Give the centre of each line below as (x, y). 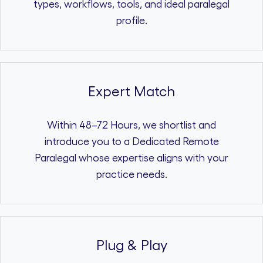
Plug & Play (131, 245)
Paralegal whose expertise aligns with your (131, 158)
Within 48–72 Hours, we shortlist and (131, 125)
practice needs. (131, 175)
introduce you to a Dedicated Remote (131, 142)
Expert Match (131, 92)
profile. (131, 21)
